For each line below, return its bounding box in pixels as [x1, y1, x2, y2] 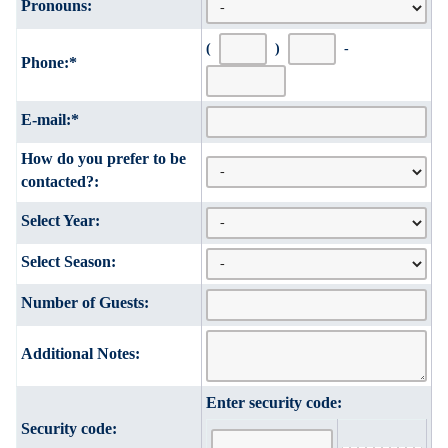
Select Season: [21, 252, 116, 270]
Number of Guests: [21, 293, 149, 311]
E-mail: [21, 110, 71, 128]
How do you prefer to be [21, 149, 186, 167]
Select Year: [21, 211, 100, 229]
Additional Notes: [21, 344, 140, 362]
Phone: [21, 53, 69, 71]
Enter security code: [206, 393, 342, 411]
